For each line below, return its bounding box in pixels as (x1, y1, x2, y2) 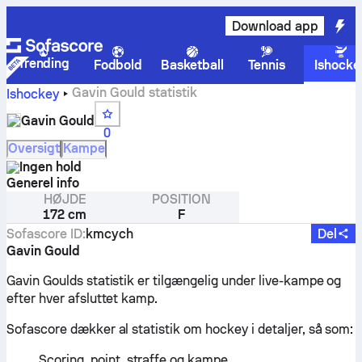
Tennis (248, 57, 285, 73)
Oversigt (8, 141, 60, 156)
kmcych (85, 225, 133, 242)
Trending (17, 56, 70, 71)
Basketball (160, 57, 225, 73)
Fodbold (93, 57, 143, 73)
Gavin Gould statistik (71, 85, 197, 100)
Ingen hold (19, 159, 82, 175)
